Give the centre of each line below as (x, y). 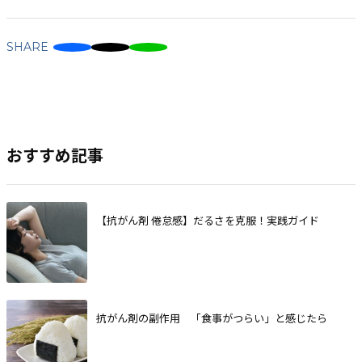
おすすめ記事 (55, 154)
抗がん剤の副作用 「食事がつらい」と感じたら (211, 318)
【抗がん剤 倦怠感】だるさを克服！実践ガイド (207, 221)
